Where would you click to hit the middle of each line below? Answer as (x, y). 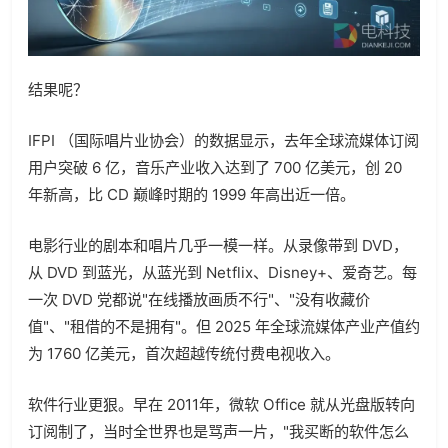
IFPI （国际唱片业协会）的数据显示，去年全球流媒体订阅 (223, 140)
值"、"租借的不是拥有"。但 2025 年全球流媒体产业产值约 (224, 326)
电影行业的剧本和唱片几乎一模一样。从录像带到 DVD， (218, 245)
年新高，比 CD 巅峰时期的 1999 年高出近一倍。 (191, 194)
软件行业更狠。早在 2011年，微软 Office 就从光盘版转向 (221, 404)
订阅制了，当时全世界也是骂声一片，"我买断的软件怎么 (218, 431)
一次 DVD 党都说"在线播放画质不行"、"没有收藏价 (199, 299)
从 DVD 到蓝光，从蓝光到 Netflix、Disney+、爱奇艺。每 (222, 272)
